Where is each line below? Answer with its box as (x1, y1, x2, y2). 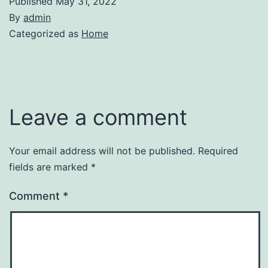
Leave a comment (9, 103, 187, 130)
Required (198, 144, 238, 157)
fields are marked (9, 160, 91, 173)
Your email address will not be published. (9, 144, 195, 157)
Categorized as (9, 27, 81, 39)
